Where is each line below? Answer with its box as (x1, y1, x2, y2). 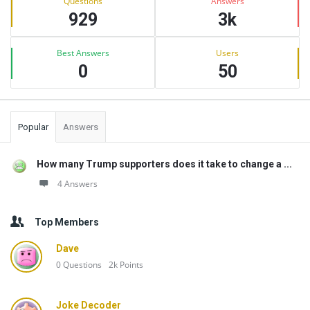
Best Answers (56, 47, 109, 59)
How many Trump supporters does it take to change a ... (37, 158, 292, 170)
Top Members (35, 217, 99, 228)
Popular (18, 122, 48, 132)
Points (120, 259, 143, 271)
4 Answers (57, 178, 98, 190)
